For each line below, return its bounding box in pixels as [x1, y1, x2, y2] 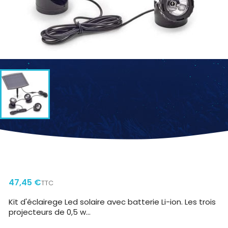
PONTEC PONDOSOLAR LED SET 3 [9, 147, 190, 163]
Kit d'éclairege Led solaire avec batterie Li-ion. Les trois [9, 196, 216, 207]
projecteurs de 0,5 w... [9, 207, 91, 217]
